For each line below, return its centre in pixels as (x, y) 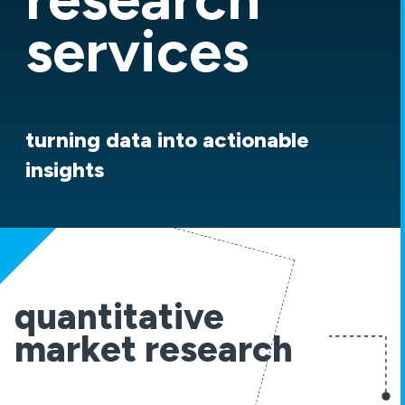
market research (154, 349)
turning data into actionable (167, 140)
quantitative (119, 316)
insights (65, 170)
